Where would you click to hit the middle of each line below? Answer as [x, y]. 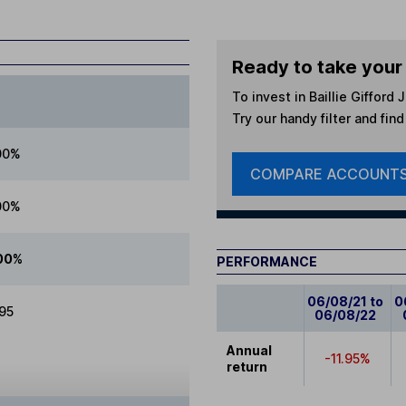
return [247, 366]
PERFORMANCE [267, 261]
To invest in [270, 96]
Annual [250, 350]
